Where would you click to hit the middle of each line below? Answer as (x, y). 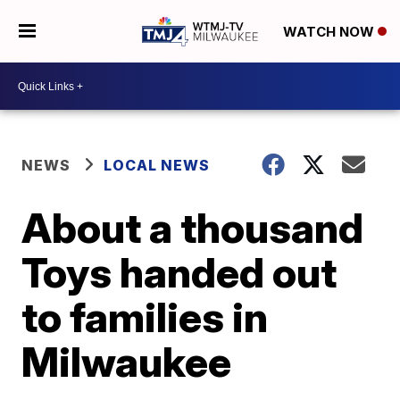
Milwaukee (127, 362)
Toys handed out (179, 272)
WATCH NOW (330, 32)
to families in (145, 317)
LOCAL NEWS (157, 165)
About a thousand (193, 228)
